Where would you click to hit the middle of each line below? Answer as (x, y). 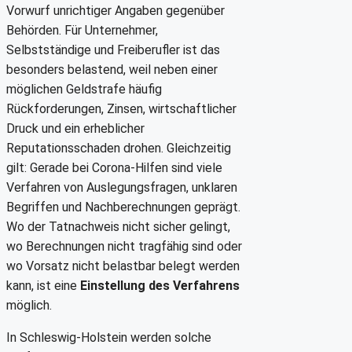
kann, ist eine (43, 285)
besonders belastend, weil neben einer (112, 69)
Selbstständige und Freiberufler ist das (113, 49)
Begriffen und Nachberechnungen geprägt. (123, 207)
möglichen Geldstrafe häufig (84, 89)
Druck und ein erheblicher (75, 128)
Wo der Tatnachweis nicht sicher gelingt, (118, 226)
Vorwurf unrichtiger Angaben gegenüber (115, 10)
